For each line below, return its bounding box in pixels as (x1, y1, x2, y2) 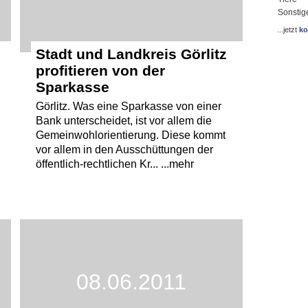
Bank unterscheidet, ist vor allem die (35, 114, 212, 126)
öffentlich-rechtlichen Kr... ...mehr (35, 157, 194, 170)
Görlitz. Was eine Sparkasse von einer (35, 100, 221, 112)
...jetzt (276, 25, 299, 34)
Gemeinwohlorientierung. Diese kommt (35, 129, 225, 141)
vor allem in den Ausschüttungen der (35, 143, 213, 155)
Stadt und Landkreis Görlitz (35, 45, 227, 62)
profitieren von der (35, 62, 165, 78)
